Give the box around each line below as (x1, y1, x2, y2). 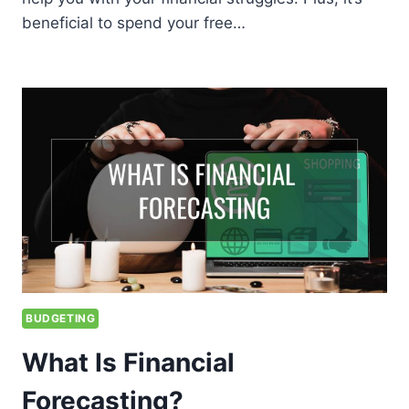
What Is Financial (22, 347, 235, 379)
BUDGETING (26, 311, 96, 326)
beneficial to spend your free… (22, 14, 246, 33)
